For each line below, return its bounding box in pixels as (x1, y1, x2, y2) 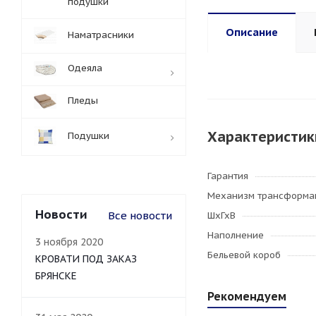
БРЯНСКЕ (35, 269, 77, 282)
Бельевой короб (207, 249, 281, 261)
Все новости (108, 209, 172, 222)
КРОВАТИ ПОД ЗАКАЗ (35, 253, 137, 265)
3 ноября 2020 (35, 236, 103, 248)
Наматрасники (68, 29, 134, 41)
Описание (226, 25, 278, 39)
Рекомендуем (207, 289, 286, 303)
